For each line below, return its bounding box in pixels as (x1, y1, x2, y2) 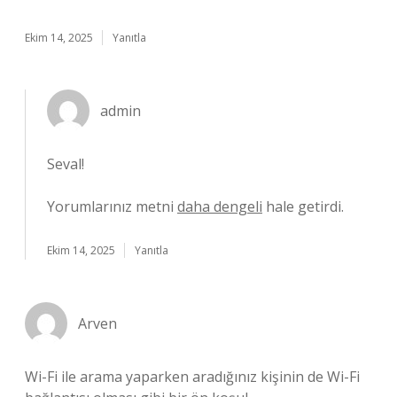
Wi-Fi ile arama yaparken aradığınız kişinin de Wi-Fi (25, 367, 360, 386)
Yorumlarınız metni (47, 197, 177, 216)
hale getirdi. (262, 197, 344, 216)
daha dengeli (177, 197, 262, 216)
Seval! (47, 154, 84, 174)
